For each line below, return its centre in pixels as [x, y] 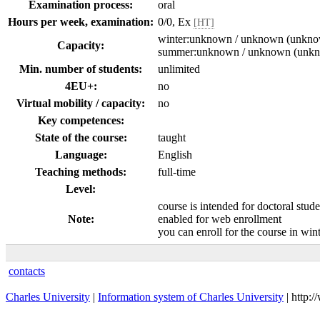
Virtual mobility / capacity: [81, 103]
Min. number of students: [81, 69]
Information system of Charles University [191, 297]
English [175, 155]
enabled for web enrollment [220, 219]
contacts [27, 271]
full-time [177, 172]
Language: [81, 155]
